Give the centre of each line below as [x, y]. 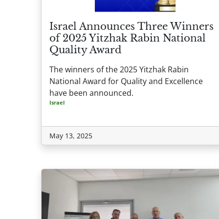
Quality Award [86, 50]
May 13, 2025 [71, 136]
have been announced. [91, 93]
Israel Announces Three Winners [131, 27]
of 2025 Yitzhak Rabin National [128, 38]
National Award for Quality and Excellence [126, 81]
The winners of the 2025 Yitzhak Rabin [119, 70]
